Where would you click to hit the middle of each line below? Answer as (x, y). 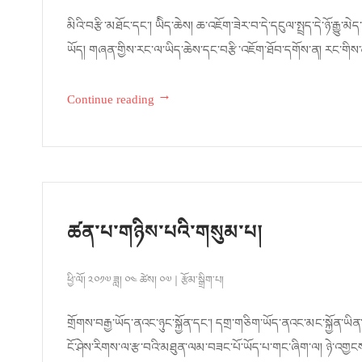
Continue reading (111, 103)
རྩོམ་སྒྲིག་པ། (202, 283)
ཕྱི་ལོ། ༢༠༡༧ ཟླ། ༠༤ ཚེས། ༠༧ (120, 283)
